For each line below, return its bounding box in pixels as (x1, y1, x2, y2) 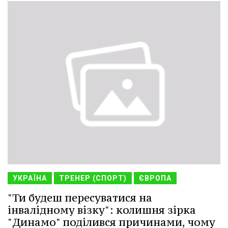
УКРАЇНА (13, 174, 47, 182)
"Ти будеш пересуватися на (8, 190, 152, 205)
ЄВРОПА (139, 174, 172, 182)
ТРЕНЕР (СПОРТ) (59, 174, 127, 182)
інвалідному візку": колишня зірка (8, 203, 196, 217)
